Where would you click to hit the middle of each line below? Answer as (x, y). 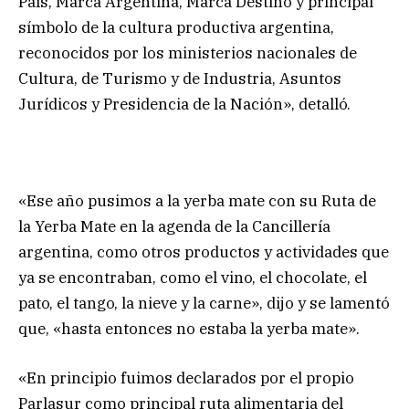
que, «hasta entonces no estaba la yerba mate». (189, 329)
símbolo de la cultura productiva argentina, (176, 28)
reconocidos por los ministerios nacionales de (188, 53)
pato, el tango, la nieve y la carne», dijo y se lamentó (204, 304)
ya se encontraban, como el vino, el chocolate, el (193, 278)
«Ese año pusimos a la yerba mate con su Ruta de (197, 201)
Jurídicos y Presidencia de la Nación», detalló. (184, 105)
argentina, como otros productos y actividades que (204, 252)
